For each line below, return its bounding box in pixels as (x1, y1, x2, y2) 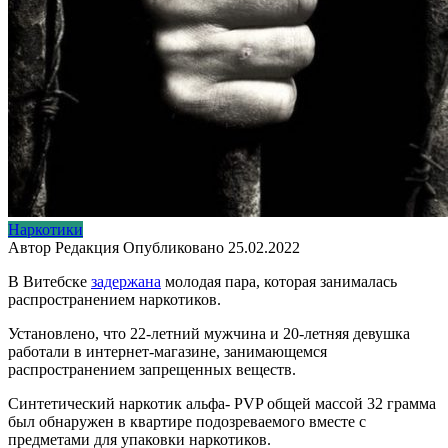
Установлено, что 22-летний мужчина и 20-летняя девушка (8, 324, 410, 342)
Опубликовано (123, 238, 224, 256)
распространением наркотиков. (8, 290, 221, 308)
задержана (91, 272, 161, 290)
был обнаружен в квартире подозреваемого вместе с (8, 412, 366, 430)
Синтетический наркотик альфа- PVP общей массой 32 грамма (8, 394, 436, 412)
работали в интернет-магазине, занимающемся (8, 342, 327, 360)
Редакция (55, 238, 119, 256)
